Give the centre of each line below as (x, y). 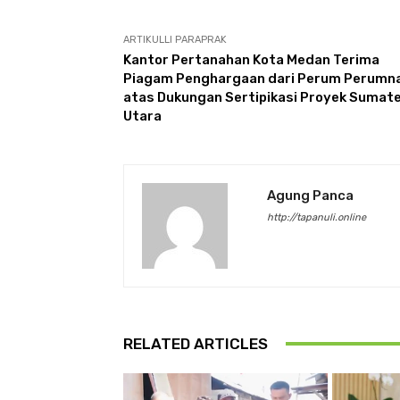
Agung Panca (310, 195)
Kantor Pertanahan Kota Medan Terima (251, 59)
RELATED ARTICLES (196, 343)
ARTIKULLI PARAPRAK (175, 39)
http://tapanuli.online (317, 217)
